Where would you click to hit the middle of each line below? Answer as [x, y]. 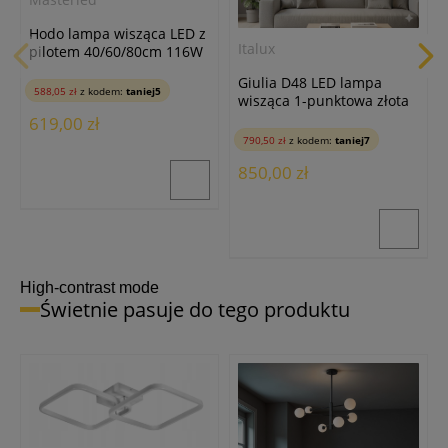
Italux [256, 49]
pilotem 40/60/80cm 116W [116, 52]
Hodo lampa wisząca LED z [117, 34]
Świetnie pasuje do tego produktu [195, 309]
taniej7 [352, 139]
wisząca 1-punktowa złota [323, 101]
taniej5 [143, 90]
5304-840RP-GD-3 [296, 119]
